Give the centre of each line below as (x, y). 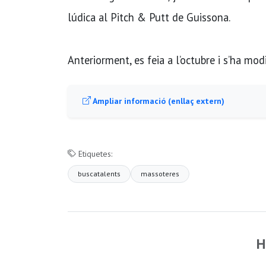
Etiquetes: (94, 153)
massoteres (160, 173)
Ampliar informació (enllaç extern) (158, 101)
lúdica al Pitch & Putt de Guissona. (149, 17)
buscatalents (99, 173)
